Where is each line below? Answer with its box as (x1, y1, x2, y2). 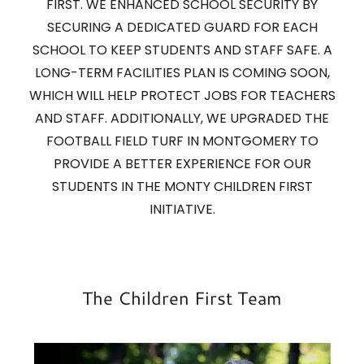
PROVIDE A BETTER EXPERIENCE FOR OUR (53, 154, 311, 174)
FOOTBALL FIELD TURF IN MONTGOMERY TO (45, 132, 318, 151)
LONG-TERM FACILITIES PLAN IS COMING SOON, (34, 63, 330, 83)
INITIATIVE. (149, 200, 215, 219)
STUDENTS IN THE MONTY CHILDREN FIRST (51, 177, 313, 197)
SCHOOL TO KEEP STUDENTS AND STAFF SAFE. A (32, 41, 332, 60)
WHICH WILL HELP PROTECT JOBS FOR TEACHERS (28, 86, 336, 106)
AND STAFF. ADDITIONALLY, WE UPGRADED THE (35, 109, 329, 128)
